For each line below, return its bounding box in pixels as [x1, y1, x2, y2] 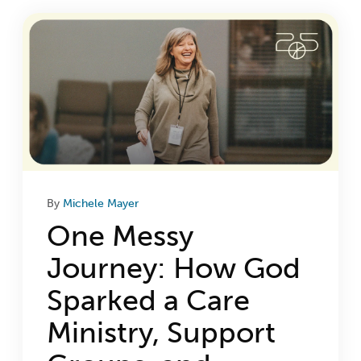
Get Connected [64, 100, 157, 115]
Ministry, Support [47, 314, 276, 350]
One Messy [47, 218, 194, 253]
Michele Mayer [63, 196, 139, 210]
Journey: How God [47, 250, 301, 285]
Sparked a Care [47, 282, 251, 317]
